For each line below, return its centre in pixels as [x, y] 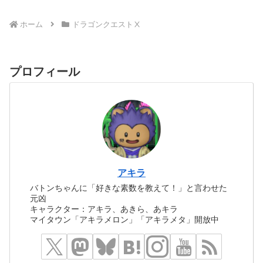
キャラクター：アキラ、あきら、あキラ [104, 209]
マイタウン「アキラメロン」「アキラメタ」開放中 [125, 220]
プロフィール [45, 72]
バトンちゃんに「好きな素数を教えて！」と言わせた [129, 188]
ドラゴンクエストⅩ [106, 25]
